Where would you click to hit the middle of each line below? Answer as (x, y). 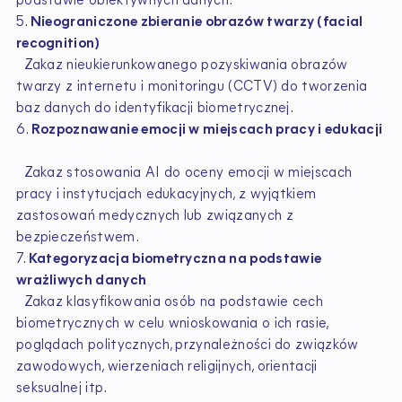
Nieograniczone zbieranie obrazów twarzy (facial (197, 22)
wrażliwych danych (84, 280)
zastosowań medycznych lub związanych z (154, 216)
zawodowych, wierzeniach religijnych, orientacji (166, 367)
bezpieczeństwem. (77, 237)
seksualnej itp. (61, 388)
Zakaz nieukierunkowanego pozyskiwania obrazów (182, 65)
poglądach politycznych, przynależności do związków (187, 345)
